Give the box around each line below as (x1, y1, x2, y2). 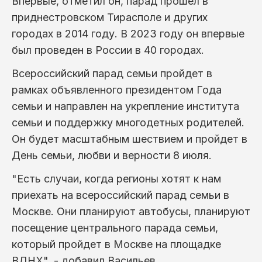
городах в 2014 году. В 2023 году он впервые (12, 27, 244, 40)
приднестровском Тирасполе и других (12, 11, 208, 23)
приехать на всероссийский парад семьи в (12, 188, 229, 201)
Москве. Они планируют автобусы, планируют (12, 205, 250, 218)
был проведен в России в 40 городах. (12, 43, 204, 56)
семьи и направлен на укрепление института (12, 99, 239, 112)
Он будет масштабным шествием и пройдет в (12, 132, 247, 145)
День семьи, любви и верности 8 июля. (12, 149, 212, 161)
